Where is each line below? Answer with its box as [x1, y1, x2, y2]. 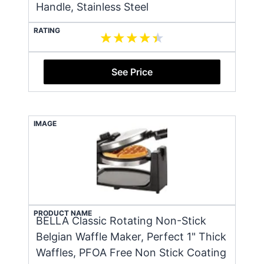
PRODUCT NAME [34, 208, 92, 217]
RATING [34, 25, 60, 35]
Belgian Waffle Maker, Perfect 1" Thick [36, 230, 226, 243]
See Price [111, 65, 153, 78]
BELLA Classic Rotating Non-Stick [36, 214, 206, 227]
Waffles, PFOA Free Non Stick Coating [36, 246, 226, 259]
